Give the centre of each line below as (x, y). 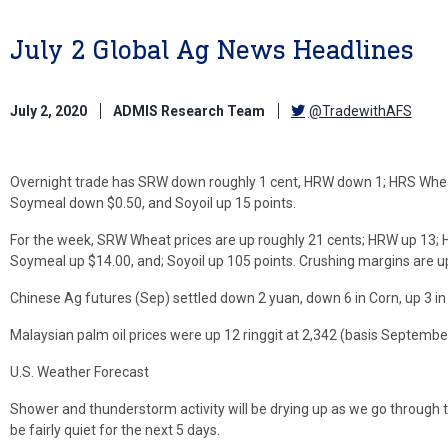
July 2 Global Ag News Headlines (212, 49)
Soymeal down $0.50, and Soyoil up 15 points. (153, 202)
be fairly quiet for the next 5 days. (115, 429)
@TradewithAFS (360, 110)
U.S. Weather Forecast (79, 371)
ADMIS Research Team (189, 110)
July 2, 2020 (48, 110)
